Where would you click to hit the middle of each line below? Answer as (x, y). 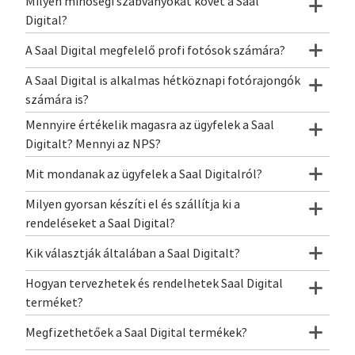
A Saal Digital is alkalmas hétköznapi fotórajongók (163, 80)
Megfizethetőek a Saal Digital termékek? (136, 332)
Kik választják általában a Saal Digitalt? (133, 253)
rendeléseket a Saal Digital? (100, 223)
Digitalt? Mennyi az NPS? (93, 144)
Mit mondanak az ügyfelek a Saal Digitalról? (144, 174)
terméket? (54, 302)
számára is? (57, 99)
